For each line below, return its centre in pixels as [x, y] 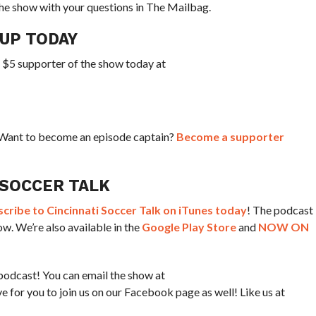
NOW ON [283, 226]
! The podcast [280, 209]
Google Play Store [189, 226]
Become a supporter [230, 136]
